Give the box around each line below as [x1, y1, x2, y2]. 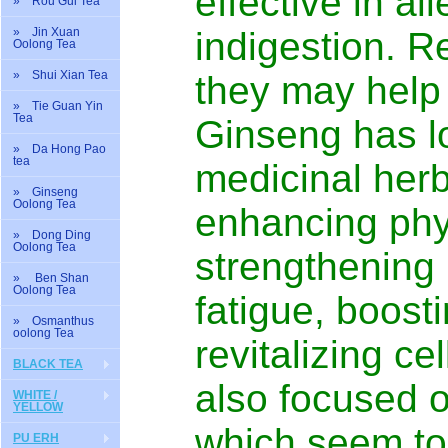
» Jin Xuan [13, 25, 80, 39]
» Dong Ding [13, 228, 91, 242]
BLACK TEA [13, 357, 83, 371]
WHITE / [13, 388, 57, 402]
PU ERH [13, 431, 59, 445]
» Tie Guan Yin [13, 99, 103, 113]
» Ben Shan [13, 271, 89, 285]
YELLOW [13, 400, 63, 414]
